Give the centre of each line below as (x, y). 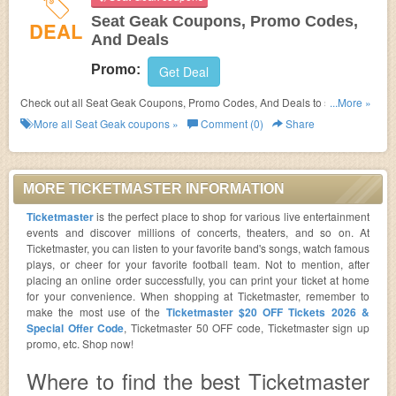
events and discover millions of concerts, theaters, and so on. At (198, 232)
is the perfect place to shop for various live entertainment (232, 216)
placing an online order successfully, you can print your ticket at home (198, 280)
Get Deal (184, 72)
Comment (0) (231, 123)
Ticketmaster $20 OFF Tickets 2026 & (268, 312)
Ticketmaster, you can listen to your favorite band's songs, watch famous (198, 248)
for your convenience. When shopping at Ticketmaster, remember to (198, 296)
